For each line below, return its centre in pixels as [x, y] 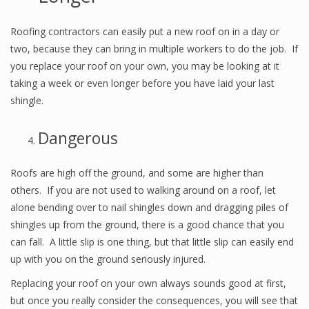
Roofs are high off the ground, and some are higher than [137, 173]
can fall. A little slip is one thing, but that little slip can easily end [152, 242]
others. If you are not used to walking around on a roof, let [143, 190]
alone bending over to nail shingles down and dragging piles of [149, 207]
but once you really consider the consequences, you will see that [154, 300]
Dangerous [78, 138]
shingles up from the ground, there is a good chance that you [147, 225]
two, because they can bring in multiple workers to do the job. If [154, 49]
